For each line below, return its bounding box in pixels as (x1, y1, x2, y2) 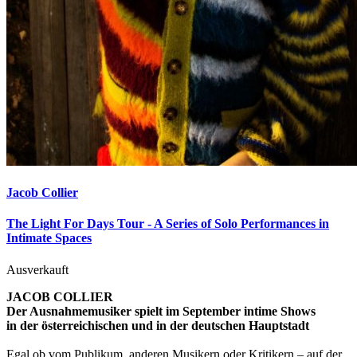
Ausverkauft (6, 262, 69, 277)
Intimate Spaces (6, 231, 92, 245)
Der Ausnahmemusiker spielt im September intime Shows (6, 304, 316, 318)
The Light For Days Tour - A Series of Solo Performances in (6, 217, 329, 231)
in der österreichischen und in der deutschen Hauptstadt (6, 318, 309, 332)
